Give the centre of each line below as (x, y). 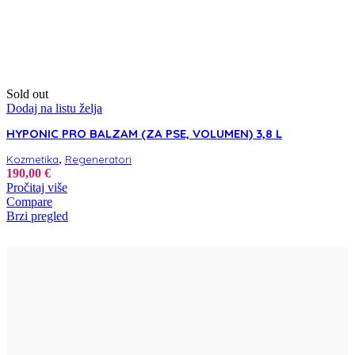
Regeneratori (98, 160)
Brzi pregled (37, 216)
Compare (29, 202)
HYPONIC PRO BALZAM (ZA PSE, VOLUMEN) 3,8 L (144, 134)
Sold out (27, 94)
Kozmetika (32, 160)
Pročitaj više (37, 188)
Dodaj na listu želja (54, 109)
